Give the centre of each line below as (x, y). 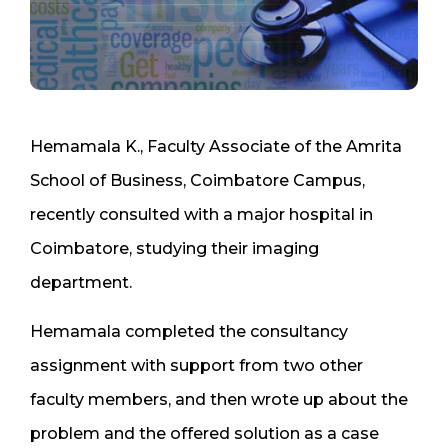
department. (81, 282)
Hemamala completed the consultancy (189, 331)
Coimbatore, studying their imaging (174, 248)
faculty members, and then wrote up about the (219, 399)
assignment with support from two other (196, 365)
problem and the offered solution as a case (204, 433)
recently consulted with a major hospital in (201, 214)
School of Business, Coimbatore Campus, (197, 180)
